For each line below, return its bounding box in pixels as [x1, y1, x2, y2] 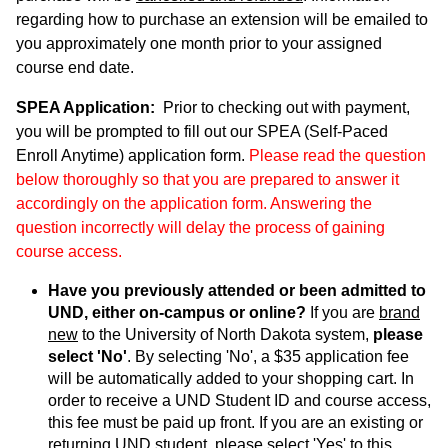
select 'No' [48, 347, 127, 365]
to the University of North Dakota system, [78, 325, 373, 343]
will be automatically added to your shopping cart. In [48, 369, 414, 387]
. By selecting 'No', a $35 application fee [127, 347, 409, 365]
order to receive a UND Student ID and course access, [48, 391, 431, 409]
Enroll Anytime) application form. [16, 146, 249, 164]
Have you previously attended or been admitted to [48, 281, 426, 299]
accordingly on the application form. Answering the [16, 194, 372, 212]
